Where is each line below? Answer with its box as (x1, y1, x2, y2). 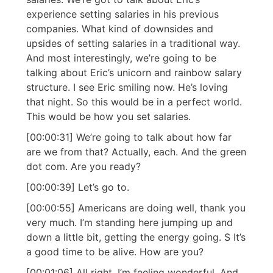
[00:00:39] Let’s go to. (26, 181, 129, 194)
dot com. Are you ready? (26, 160, 141, 173)
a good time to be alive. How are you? (26, 246, 204, 258)
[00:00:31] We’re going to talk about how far (26, 131, 232, 144)
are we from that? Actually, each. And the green (26, 146, 246, 158)
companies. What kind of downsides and (26, 23, 213, 35)
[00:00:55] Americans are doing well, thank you (26, 202, 246, 214)
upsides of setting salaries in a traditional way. (26, 37, 240, 50)
